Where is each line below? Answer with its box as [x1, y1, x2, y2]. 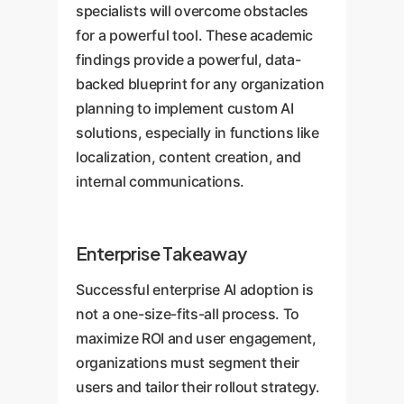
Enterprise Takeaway [76, 242, 247, 264]
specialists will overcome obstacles [76, 2, 309, 20]
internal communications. [76, 172, 244, 190]
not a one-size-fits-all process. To [76, 305, 300, 323]
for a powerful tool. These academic [76, 26, 314, 44]
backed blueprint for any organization [76, 75, 325, 93]
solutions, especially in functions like [76, 124, 319, 142]
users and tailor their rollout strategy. [76, 378, 320, 396]
